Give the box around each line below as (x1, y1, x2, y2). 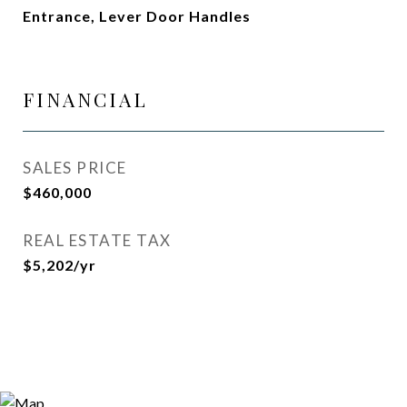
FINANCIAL (23, 86, 148, 112)
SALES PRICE (23, 158, 127, 177)
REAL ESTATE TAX (23, 231, 172, 250)
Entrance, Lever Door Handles (23, 7, 251, 25)
